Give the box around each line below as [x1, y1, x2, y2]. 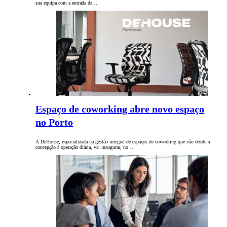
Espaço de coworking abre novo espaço [35, 103, 205, 115]
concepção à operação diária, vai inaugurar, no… [35, 144, 134, 150]
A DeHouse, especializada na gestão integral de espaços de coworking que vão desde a [35, 139, 210, 145]
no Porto [35, 117, 73, 128]
